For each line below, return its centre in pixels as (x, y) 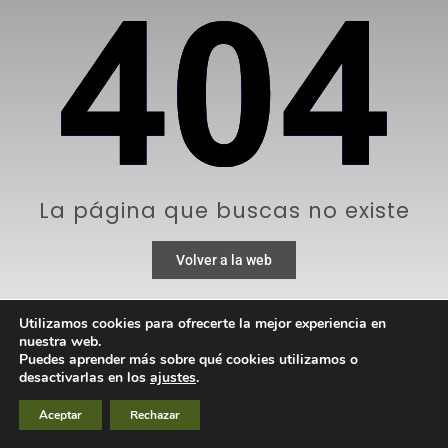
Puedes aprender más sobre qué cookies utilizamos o (188, 359)
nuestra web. (60, 341)
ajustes (173, 377)
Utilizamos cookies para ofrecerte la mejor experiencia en (202, 323)
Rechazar (155, 415)
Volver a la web (224, 259)
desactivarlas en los (84, 377)
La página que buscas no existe (224, 210)
